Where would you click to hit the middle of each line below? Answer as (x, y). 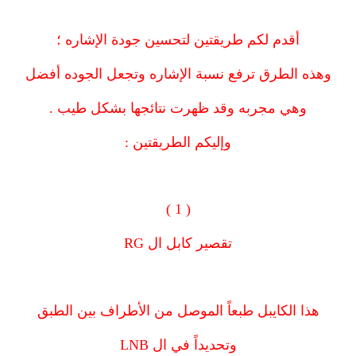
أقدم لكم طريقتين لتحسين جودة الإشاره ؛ (178, 39)
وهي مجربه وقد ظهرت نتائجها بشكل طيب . (178, 108)
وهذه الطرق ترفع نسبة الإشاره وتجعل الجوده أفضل (178, 74)
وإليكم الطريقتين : (178, 142)
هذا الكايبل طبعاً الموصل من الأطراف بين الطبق (178, 310)
